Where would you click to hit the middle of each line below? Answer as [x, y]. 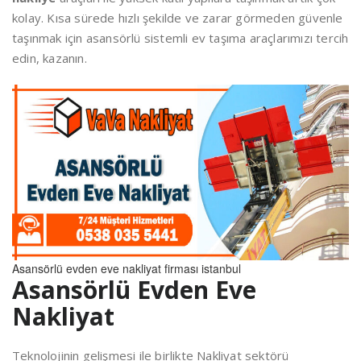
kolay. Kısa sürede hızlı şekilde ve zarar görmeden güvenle [178, 18]
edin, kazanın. [50, 58]
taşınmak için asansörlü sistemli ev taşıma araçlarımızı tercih [180, 38]
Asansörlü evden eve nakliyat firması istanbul [127, 269]
